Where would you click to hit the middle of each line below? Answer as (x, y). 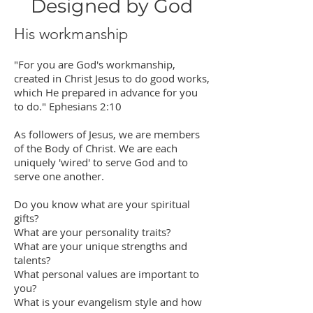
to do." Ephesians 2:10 (68, 106)
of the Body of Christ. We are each (96, 148)
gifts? (26, 218)
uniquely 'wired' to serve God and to (101, 162)
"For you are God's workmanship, (95, 64)
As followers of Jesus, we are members (107, 134)
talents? (32, 260)
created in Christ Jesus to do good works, (112, 78)
